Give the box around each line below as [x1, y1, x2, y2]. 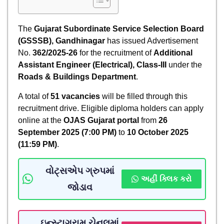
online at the [18, 115, 63, 124]
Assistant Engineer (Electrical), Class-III [18, 60, 166, 69]
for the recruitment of [77, 48, 153, 57]
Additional [153, 48, 192, 57]
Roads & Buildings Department [18, 72, 136, 81]
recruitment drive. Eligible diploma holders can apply [18, 103, 203, 112]
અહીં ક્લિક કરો [141, 174, 191, 183]
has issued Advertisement [105, 36, 198, 45]
